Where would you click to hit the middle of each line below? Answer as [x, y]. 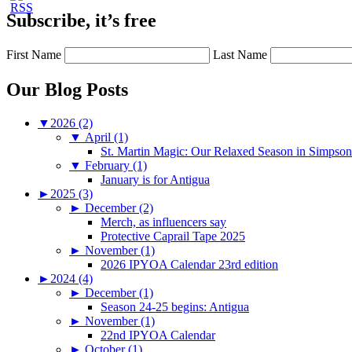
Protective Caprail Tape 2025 [173, 236]
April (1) [106, 137]
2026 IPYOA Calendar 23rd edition [189, 264]
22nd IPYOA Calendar [158, 335]
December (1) [119, 292]
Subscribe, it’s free [81, 21]
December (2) [119, 207]
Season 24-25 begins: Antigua [175, 306]
